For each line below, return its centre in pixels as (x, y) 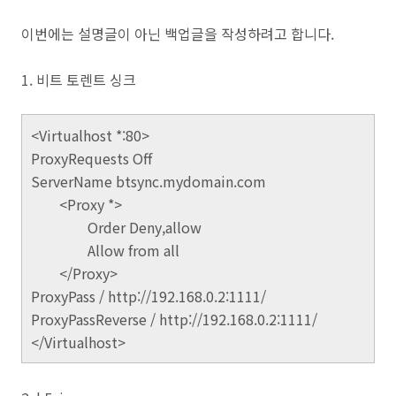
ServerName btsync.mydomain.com (148, 181)
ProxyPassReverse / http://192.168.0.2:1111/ (187, 319)
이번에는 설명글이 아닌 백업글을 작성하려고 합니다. (178, 34)
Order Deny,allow (145, 227)
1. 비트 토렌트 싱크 (79, 80)
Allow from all (133, 250)
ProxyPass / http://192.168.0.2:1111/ (148, 296)
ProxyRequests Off (91, 158)
